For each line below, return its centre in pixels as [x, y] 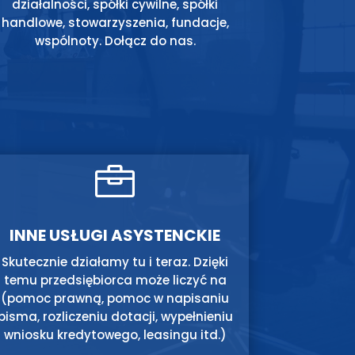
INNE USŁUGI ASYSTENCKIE [115, 235]
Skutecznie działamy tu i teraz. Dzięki [115, 262]
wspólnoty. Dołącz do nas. [115, 41]
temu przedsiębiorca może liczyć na [115, 280]
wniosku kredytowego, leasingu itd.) [115, 335]
